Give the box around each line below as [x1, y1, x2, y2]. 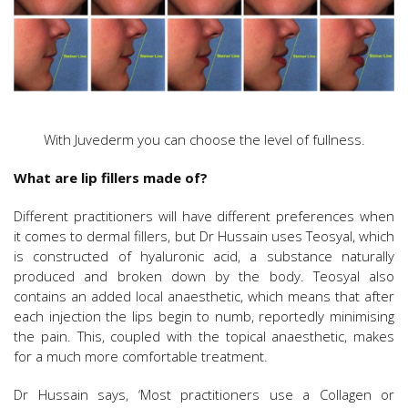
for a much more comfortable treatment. [14, 347, 268, 366]
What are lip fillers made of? [14, 168, 208, 188]
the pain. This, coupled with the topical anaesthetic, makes [14, 327, 394, 346]
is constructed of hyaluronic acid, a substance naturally [14, 247, 394, 266]
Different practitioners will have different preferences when [14, 207, 394, 226]
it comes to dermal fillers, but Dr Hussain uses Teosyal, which [14, 227, 394, 246]
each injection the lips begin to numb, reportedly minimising [14, 307, 394, 326]
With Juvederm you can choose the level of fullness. [43, 130, 365, 149]
